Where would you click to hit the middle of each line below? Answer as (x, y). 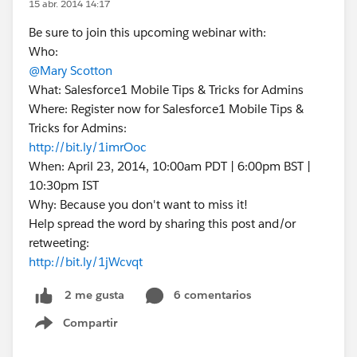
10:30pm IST (64, 185)
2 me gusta (94, 295)
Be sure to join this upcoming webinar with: (147, 32)
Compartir (90, 322)
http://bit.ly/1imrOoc (88, 147)
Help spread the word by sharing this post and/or (162, 224)
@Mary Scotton (71, 71)
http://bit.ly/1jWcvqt (86, 262)
